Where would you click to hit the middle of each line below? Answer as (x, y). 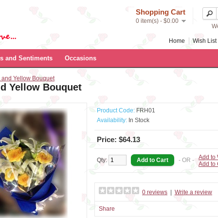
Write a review (193, 192)
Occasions (81, 58)
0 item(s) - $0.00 (157, 21)
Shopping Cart (161, 12)
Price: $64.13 (118, 139)
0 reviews (155, 192)
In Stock (138, 120)
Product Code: (116, 110)
